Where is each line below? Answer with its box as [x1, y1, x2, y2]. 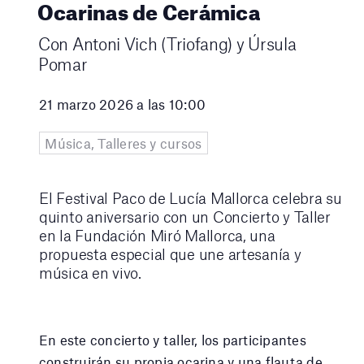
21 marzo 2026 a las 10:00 [39, 95, 206, 112]
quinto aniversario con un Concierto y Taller [39, 207, 331, 227]
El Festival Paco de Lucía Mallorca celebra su [39, 188, 342, 208]
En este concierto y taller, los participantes [39, 331, 306, 349]
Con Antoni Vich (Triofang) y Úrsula [38, 32, 297, 54]
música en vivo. [39, 263, 141, 283]
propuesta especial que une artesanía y [39, 245, 301, 264]
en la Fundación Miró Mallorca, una [39, 226, 275, 245]
